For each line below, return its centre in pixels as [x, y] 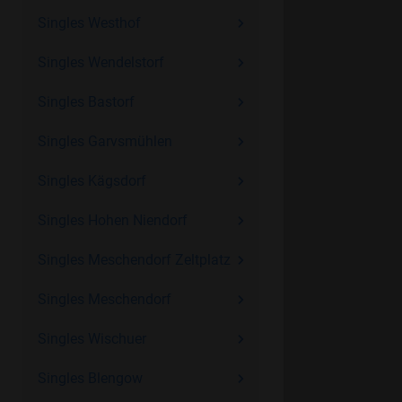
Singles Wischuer [92, 339]
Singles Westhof [89, 23]
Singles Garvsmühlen [105, 141]
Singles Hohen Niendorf [112, 220]
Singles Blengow [90, 378]
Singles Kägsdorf [92, 181]
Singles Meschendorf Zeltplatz [134, 260]
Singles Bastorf [86, 102]
